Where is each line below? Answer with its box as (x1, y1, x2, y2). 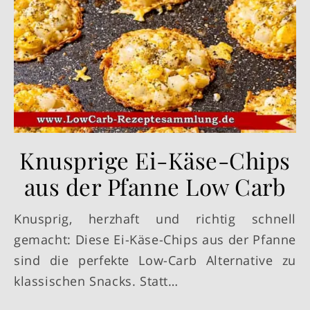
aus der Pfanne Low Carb (24, 170, 286, 201)
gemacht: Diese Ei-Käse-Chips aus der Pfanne (14, 230, 296, 248)
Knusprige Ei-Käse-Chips (19, 144, 291, 175)
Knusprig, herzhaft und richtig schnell (14, 210, 22, 227)
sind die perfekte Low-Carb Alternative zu (14, 251, 296, 268)
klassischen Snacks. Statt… (14, 272, 179, 289)
